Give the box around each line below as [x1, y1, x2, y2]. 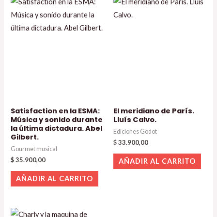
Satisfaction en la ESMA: [11, 106, 100, 116]
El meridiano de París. [113, 106, 194, 116]
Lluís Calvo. [113, 115, 156, 125]
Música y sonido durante [11, 115, 103, 125]
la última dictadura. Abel [11, 124, 103, 134]
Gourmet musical [11, 145, 58, 153]
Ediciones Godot [113, 127, 157, 135]
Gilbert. [11, 132, 39, 142]
